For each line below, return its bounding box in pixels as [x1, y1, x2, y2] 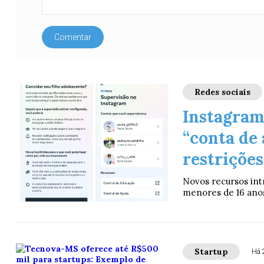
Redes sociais [194, 86, 250, 97]
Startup [194, 246, 228, 257]
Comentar [54, 32, 92, 42]
